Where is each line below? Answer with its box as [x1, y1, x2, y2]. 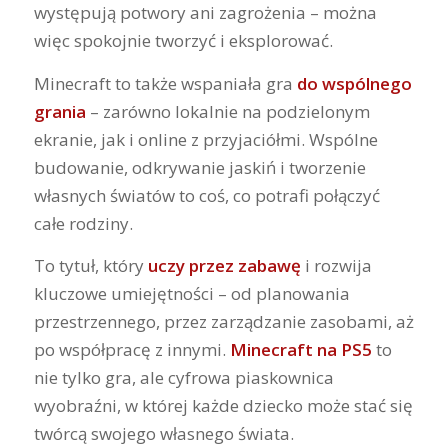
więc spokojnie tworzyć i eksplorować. [33, 29, 333, 53]
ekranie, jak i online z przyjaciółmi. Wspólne [33, 127, 378, 151]
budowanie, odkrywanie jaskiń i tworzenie [33, 155, 366, 179]
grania [33, 99, 86, 123]
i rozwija [300, 254, 372, 278]
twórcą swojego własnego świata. [33, 422, 294, 446]
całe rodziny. [33, 211, 133, 235]
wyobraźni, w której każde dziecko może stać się [33, 394, 413, 418]
